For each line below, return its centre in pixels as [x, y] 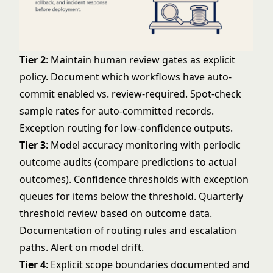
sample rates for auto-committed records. [117, 111]
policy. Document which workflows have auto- [126, 77]
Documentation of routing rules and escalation [128, 230]
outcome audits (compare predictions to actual [128, 162]
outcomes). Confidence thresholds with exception [134, 179]
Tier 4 [33, 264]
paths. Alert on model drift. [82, 247]
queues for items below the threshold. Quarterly [131, 196]
